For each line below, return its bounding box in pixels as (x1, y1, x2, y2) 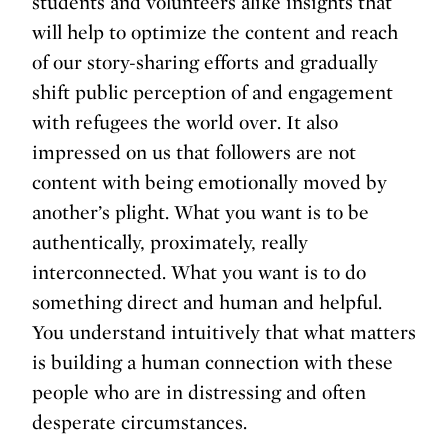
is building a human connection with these (32, 350, 393, 375)
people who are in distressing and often (32, 380, 366, 405)
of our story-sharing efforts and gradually (32, 50, 378, 75)
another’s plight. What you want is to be (32, 200, 369, 225)
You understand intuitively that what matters (32, 320, 416, 345)
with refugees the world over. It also (32, 110, 338, 135)
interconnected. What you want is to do (32, 260, 366, 285)
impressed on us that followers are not (32, 140, 356, 165)
